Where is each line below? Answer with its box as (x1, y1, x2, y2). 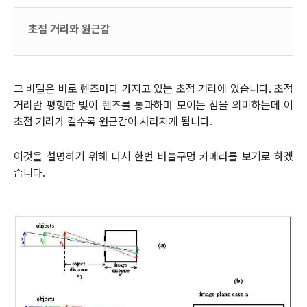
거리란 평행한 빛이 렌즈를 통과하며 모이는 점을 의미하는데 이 (14, 99, 293, 112)
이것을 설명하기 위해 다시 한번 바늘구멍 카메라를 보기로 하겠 (14, 150, 293, 164)
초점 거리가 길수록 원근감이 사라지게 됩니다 (14, 115, 210, 128)
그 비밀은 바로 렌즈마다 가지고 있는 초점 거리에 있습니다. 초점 (14, 82, 293, 95)
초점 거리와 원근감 (28, 22, 110, 36)
